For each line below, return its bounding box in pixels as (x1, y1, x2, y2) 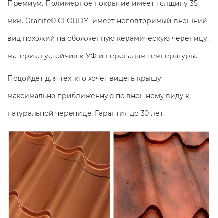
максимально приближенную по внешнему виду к (7, 91, 189, 101)
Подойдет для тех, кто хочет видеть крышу (7, 74, 161, 83)
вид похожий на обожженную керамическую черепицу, (7, 34, 209, 43)
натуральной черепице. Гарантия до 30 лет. (7, 109, 164, 118)
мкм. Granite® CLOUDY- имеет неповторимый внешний (7, 17, 207, 26)
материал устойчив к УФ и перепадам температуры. (7, 52, 197, 61)
